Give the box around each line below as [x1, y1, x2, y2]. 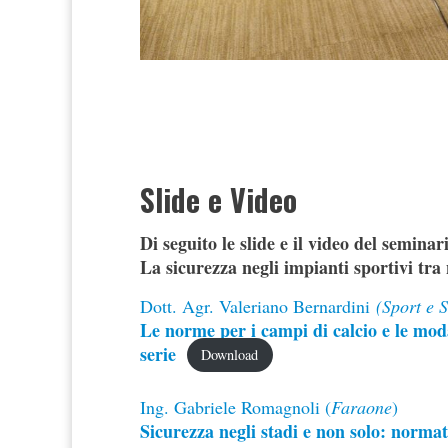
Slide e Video [140, 176, 297, 222]
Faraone [331, 394, 392, 419]
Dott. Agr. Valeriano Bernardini [140, 293, 370, 318]
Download [201, 345, 259, 365]
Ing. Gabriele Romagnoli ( [140, 394, 331, 419]
